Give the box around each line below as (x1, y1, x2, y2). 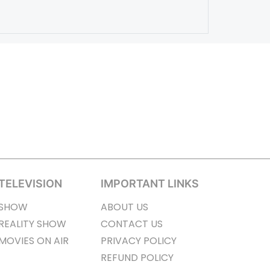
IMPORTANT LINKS (100, 177, 199, 190)
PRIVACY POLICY (100, 234, 177, 248)
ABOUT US (100, 200, 148, 215)
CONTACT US (100, 217, 163, 231)
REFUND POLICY (100, 251, 174, 265)
